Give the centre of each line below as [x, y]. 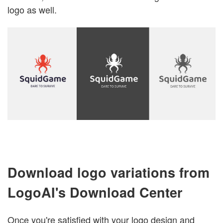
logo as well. [32, 9]
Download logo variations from [109, 172]
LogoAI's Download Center [95, 192]
